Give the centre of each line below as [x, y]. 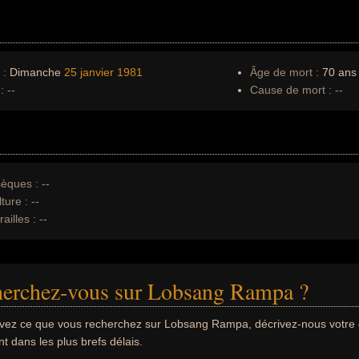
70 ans [338, 72]
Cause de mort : [291, 90]
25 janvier [89, 72]
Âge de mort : [284, 72]
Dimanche [35, 72]
